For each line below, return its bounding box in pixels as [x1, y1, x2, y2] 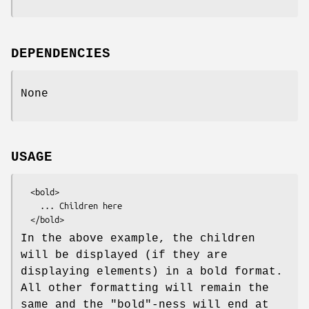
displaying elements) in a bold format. [21, 266, 283, 279]
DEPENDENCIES [11, 46, 110, 61]
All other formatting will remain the [21, 282, 269, 295]
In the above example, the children [21, 232, 255, 246]
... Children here [21, 201, 40, 211]
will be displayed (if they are [21, 249, 228, 262]
